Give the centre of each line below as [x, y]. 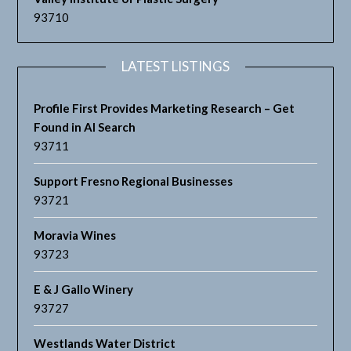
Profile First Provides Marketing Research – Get [165, 109]
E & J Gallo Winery [84, 289]
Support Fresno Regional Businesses [134, 181]
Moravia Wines [75, 235]
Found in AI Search [85, 127]
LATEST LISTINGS [175, 67]
